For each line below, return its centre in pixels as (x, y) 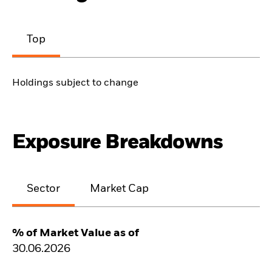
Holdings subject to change (75, 83)
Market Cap (120, 189)
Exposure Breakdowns (118, 142)
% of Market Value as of (76, 233)
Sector (43, 189)
